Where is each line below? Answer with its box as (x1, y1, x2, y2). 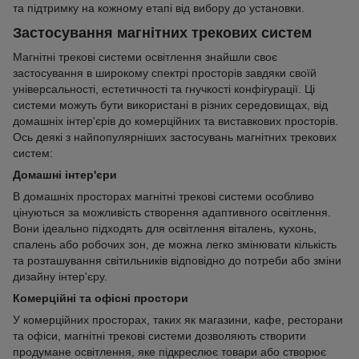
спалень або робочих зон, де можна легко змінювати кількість (13, 237, 337, 251)
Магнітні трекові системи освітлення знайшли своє (13, 50, 277, 63)
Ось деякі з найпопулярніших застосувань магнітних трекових (13, 130, 337, 143)
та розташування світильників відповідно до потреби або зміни (13, 253, 341, 267)
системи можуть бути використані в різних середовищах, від (13, 98, 328, 111)
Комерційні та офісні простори (13, 291, 188, 305)
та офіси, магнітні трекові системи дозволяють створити (13, 329, 306, 342)
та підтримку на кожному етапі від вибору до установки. (13, 2, 305, 15)
